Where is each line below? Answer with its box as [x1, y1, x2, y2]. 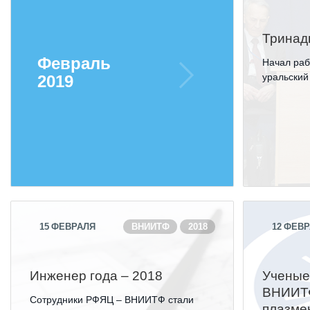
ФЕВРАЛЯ [51, 221, 96, 232]
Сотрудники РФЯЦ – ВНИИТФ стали [30, 294, 194, 305]
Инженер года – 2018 [30, 268, 163, 283]
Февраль [37, 53, 111, 73]
